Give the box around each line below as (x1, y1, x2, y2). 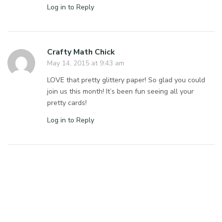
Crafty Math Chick (47, 46, 115, 57)
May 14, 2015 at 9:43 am (47, 58, 124, 68)
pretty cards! (47, 98, 87, 108)
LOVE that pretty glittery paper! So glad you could (47, 75, 206, 85)
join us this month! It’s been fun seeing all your (47, 86, 194, 96)
